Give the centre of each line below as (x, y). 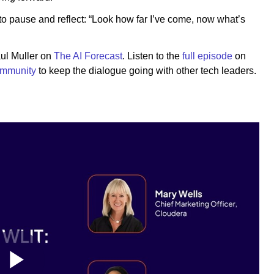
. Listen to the (152, 56)
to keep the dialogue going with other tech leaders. (146, 70)
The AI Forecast (88, 56)
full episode (207, 56)
